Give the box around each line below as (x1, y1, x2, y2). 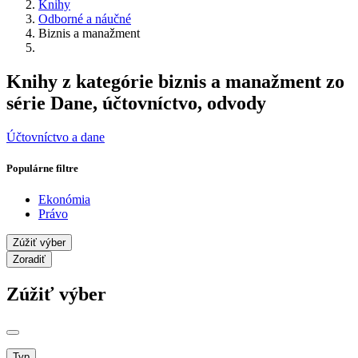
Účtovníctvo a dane (6, 129, 105, 144)
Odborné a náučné (38, 11, 131, 26)
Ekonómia (38, 193, 90, 207)
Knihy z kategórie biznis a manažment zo (6, 70, 344, 92)
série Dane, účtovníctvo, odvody (6, 92, 266, 113)
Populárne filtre (6, 161, 78, 174)
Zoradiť (13, 253, 46, 266)
